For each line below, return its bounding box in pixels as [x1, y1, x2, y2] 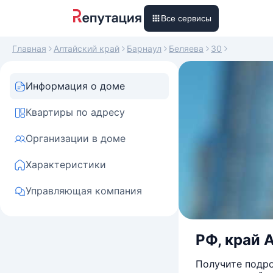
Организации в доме [26, 132, 126, 144]
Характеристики [26, 158, 106, 171]
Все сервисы [161, 13, 211, 23]
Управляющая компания [26, 185, 142, 197]
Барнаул [127, 43, 161, 54]
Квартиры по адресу [26, 106, 125, 118]
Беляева [169, 43, 204, 54]
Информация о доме [26, 80, 125, 92]
